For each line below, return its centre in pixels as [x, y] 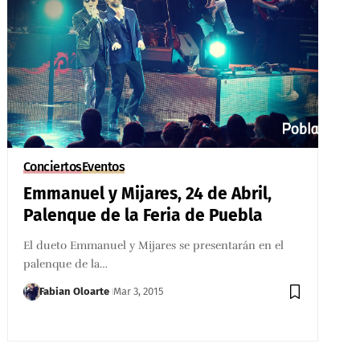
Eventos [103, 166]
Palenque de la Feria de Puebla [143, 215]
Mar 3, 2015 [139, 291]
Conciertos [52, 166]
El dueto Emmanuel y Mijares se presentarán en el [153, 245]
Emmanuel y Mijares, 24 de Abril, [147, 193]
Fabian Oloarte [75, 291]
